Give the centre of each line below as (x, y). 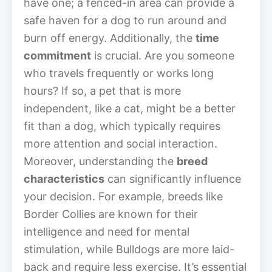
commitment (57, 55)
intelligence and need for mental (107, 231)
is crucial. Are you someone (163, 55)
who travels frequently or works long (119, 73)
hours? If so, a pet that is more (102, 90)
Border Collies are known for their (111, 214)
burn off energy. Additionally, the (110, 38)
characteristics (64, 178)
